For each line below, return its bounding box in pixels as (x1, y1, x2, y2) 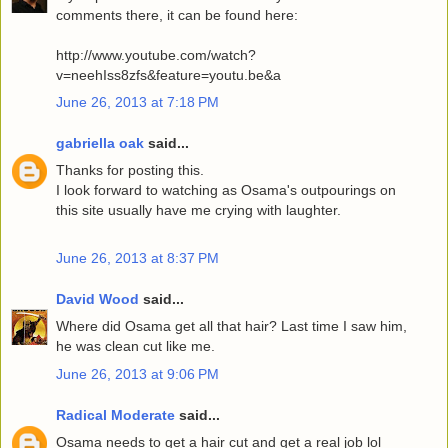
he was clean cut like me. (56, 338, 215, 355)
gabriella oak (56, 135, 144, 152)
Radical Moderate (56, 407, 175, 424)
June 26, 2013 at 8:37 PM (56, 249, 219, 266)
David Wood (56, 291, 139, 308)
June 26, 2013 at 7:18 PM (56, 93, 219, 110)
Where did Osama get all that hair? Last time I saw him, (56, 318, 407, 335)
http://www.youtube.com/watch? (56, 46, 256, 63)
